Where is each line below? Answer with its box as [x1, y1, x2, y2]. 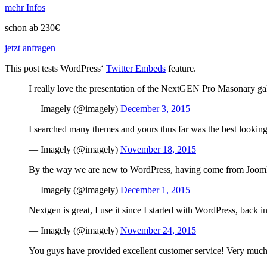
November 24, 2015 [120, 225, 196, 235]
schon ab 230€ [5, 22, 60, 33]
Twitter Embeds [106, 63, 166, 73]
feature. [166, 63, 196, 73]
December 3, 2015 [120, 103, 190, 114]
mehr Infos [5, 2, 45, 13]
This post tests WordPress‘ [5, 63, 106, 73]
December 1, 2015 [120, 184, 190, 195]
